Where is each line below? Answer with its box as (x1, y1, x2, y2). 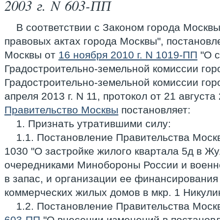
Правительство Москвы (4, 104, 118, 115)
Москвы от (4, 49, 58, 60)
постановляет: (118, 104, 191, 115)
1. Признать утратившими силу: (16, 118, 171, 129)
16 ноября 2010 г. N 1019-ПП (58, 49, 197, 60)
